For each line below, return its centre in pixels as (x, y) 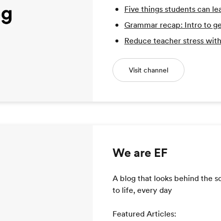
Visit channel (148, 70)
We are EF (140, 153)
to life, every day (142, 190)
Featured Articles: (144, 214)
